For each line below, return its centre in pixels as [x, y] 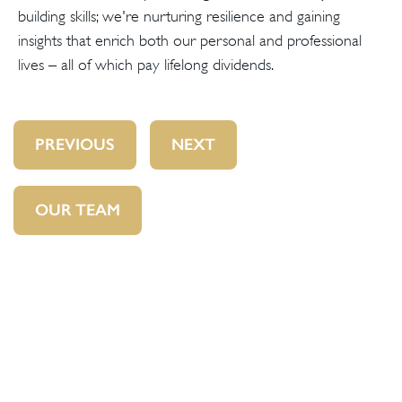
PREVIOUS [75, 144]
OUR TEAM [78, 210]
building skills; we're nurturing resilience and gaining [179, 16]
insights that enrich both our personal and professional [190, 40]
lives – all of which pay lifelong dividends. [146, 65]
